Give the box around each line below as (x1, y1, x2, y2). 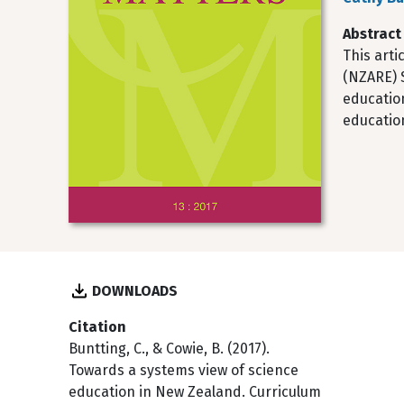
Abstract (343, 25, 401, 42)
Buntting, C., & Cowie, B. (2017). (69, 340, 270, 358)
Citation (69, 318, 126, 336)
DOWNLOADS (92, 282, 178, 300)
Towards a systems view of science (69, 362, 298, 380)
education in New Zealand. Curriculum (69, 383, 321, 401)
